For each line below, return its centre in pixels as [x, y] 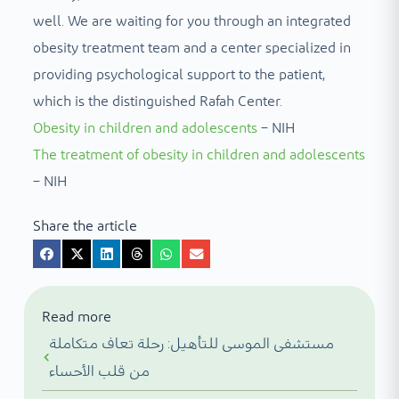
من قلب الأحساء [99, 371]
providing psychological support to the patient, [179, 75]
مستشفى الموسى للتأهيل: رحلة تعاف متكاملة [191, 343]
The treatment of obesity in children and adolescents [199, 155]
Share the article [85, 227]
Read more [76, 317]
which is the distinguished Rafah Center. [157, 102]
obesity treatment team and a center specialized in [191, 49]
